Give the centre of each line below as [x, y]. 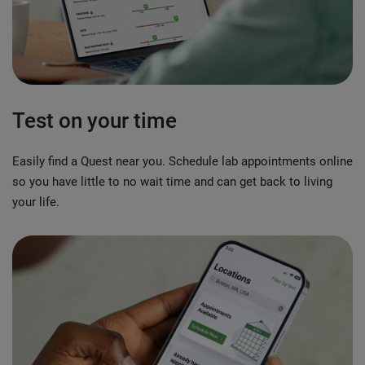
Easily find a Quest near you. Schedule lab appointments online [182, 162]
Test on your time [95, 121]
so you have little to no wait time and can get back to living [172, 182]
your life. [36, 202]
